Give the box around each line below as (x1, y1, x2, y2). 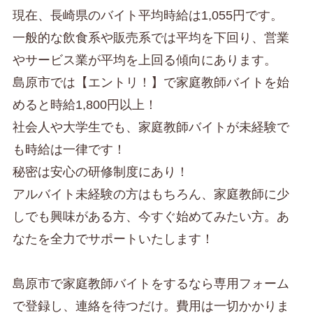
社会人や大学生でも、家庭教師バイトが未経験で (12, 120, 289, 135)
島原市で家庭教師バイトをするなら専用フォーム (12, 277, 289, 291)
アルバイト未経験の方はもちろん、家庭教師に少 (12, 187, 289, 202)
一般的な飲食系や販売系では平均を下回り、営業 (12, 31, 289, 45)
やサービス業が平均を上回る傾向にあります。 (12, 53, 277, 68)
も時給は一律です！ (12, 143, 126, 157)
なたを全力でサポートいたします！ (12, 232, 214, 247)
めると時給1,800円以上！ (12, 98, 157, 112)
